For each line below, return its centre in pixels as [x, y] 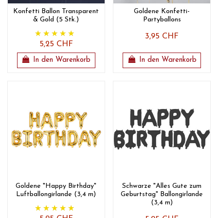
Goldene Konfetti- [162, 11]
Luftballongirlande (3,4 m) [56, 195]
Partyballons [162, 19]
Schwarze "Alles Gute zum [162, 186]
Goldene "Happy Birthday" [56, 186]
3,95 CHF [162, 36]
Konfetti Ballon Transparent [56, 11]
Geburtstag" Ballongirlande [162, 195]
